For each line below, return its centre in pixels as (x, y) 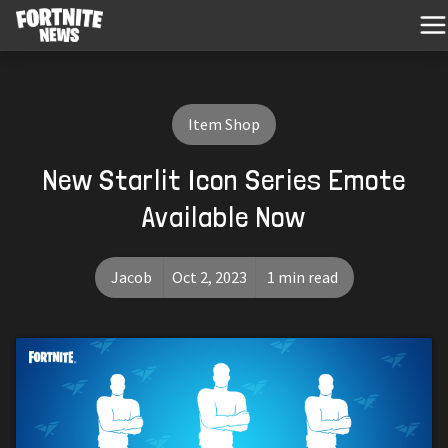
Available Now (224, 216)
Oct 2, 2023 (209, 276)
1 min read (302, 276)
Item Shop (224, 123)
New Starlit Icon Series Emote (224, 179)
